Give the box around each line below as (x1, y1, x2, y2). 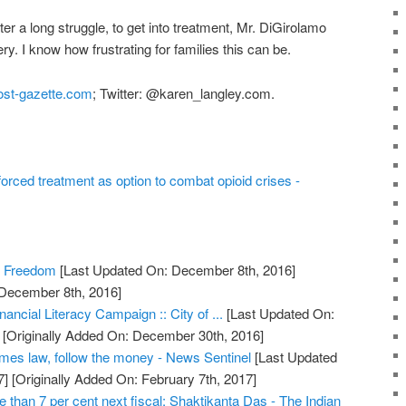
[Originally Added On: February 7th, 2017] (8, 368, 257, 388)
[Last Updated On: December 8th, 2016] (56, 259, 296, 279)
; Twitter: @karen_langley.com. (92, 82, 275, 102)
